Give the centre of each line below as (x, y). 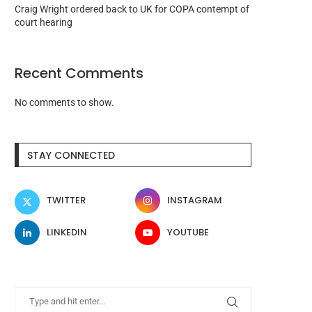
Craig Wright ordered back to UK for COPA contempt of (132, 9)
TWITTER (66, 201)
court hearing (44, 23)
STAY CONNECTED (71, 156)
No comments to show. (64, 103)
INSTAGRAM (195, 201)
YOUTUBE (188, 233)
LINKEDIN (67, 233)
